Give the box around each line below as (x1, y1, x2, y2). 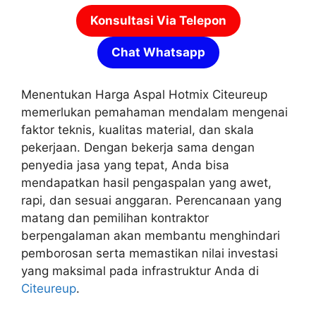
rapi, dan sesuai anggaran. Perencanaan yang (21, 193, 281, 208)
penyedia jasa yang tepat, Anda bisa (21, 158, 229, 173)
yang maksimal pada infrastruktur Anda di (21, 264, 259, 279)
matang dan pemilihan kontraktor (21, 211, 209, 226)
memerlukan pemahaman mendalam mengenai (21, 105, 288, 120)
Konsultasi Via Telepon (90, 13, 226, 28)
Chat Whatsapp (111, 44, 205, 59)
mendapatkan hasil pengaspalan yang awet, (21, 176, 272, 190)
